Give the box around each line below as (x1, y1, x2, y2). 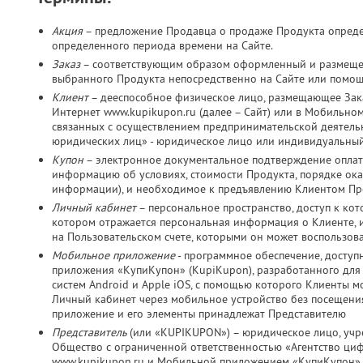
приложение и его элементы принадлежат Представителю (52, 306, 346, 321)
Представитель (52, 325, 126, 340)
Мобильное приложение (52, 248, 175, 263)
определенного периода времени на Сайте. (52, 38, 273, 53)
